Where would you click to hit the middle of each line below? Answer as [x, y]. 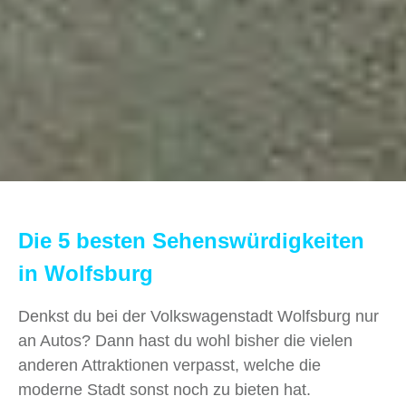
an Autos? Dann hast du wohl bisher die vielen [185, 341]
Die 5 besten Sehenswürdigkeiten [191, 241]
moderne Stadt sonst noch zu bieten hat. [164, 390]
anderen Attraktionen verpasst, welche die [169, 366]
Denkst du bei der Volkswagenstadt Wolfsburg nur [198, 317]
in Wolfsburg [86, 274]
